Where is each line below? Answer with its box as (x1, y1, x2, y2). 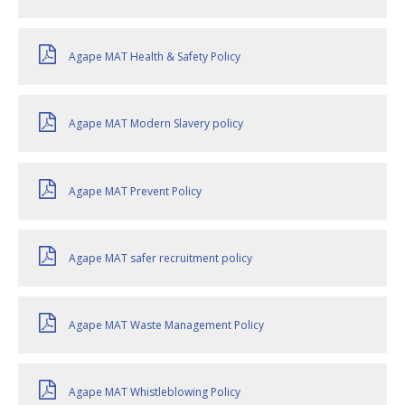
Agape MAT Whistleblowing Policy (69, 384, 240, 400)
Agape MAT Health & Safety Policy (69, 49, 240, 65)
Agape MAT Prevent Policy (69, 183, 202, 199)
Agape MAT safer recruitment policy (69, 250, 252, 266)
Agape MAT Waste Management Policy (69, 317, 264, 333)
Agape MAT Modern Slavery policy (69, 116, 243, 132)
